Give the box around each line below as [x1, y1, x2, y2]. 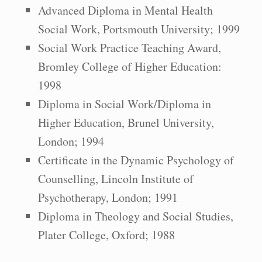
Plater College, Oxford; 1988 [38, 227, 175, 243]
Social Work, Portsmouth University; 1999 [38, 21, 240, 37]
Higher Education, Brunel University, [38, 115, 214, 130]
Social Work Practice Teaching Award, [38, 40, 221, 56]
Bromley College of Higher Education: [38, 58, 222, 74]
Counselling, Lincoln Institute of [38, 171, 194, 187]
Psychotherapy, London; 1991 [38, 189, 178, 205]
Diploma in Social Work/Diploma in [38, 96, 211, 112]
